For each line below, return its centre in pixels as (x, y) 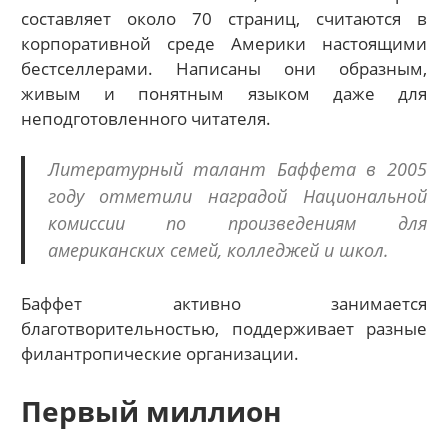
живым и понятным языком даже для (224, 93)
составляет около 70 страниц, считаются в (224, 18)
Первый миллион (152, 410)
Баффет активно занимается (224, 303)
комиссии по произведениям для (237, 223)
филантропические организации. (160, 353)
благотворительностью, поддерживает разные (224, 328)
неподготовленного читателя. (146, 118)
